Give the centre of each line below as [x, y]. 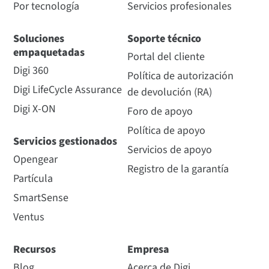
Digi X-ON [35, 109]
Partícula [33, 179]
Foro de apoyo [160, 112]
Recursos [35, 250]
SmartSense [41, 198]
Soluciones [39, 39]
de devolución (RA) [169, 92]
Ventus [29, 217]
